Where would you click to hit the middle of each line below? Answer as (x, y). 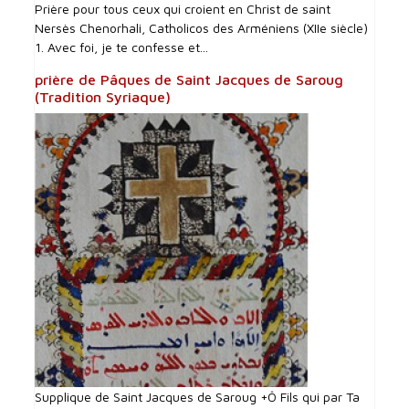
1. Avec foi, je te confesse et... (122, 47)
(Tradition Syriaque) (103, 96)
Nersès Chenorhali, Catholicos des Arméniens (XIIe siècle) (202, 27)
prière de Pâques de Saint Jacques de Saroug (189, 79)
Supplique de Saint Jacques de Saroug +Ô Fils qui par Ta (198, 396)
